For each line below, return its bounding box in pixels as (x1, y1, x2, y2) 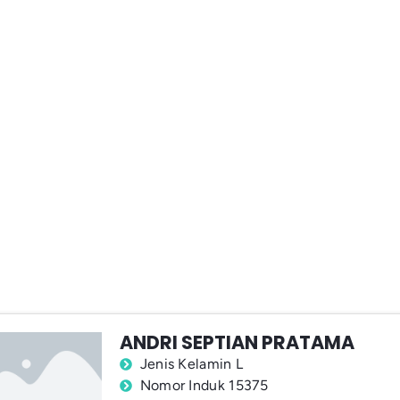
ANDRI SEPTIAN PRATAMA (120, 329, 355, 356)
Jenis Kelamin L (139, 355, 244, 373)
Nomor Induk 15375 (139, 377, 269, 395)
